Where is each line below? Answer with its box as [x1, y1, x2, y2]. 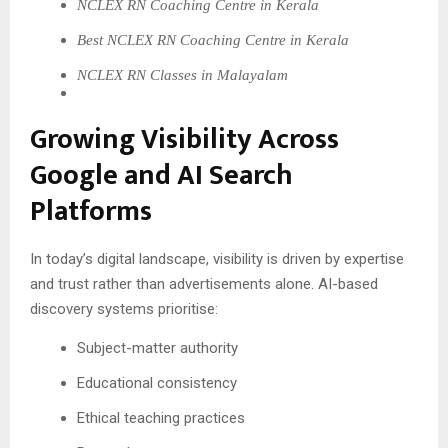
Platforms [30, 187, 152, 235]
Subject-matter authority [77, 338, 239, 357]
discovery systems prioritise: [30, 299, 218, 318]
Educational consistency [77, 373, 238, 392]
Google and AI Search [30, 151, 293, 199]
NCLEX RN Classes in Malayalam [77, 66, 289, 83]
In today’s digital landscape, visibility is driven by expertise [30, 249, 404, 268]
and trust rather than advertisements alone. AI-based [30, 274, 378, 293]
